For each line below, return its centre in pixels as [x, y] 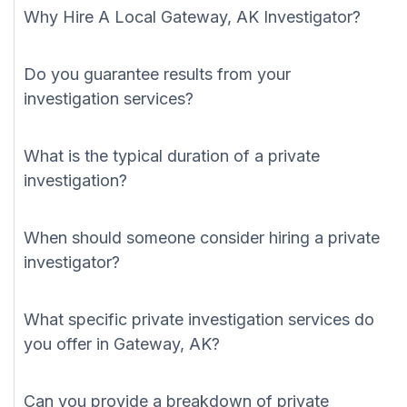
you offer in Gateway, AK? [122, 344]
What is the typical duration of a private [172, 156]
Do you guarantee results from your [157, 74]
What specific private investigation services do [199, 320]
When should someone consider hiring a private [202, 238]
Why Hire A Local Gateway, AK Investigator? [192, 17]
